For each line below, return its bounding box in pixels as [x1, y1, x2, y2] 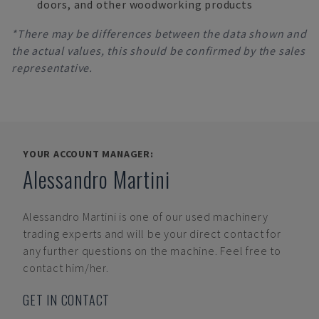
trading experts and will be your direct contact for [23, 226, 281, 241]
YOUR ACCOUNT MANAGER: [23, 147, 154, 160]
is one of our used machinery [119, 209, 268, 224]
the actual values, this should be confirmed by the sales [11, 43, 305, 58]
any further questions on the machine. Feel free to [23, 244, 281, 258]
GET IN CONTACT [23, 291, 110, 309]
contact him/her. [23, 261, 109, 275]
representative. [11, 61, 93, 75]
